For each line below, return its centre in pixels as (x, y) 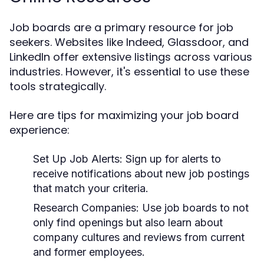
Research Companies (85, 208)
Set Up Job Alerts (76, 159)
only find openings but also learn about (128, 222)
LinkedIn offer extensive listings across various (131, 57)
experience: (39, 130)
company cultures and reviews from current (139, 237)
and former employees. (89, 252)
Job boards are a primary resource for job (121, 27)
